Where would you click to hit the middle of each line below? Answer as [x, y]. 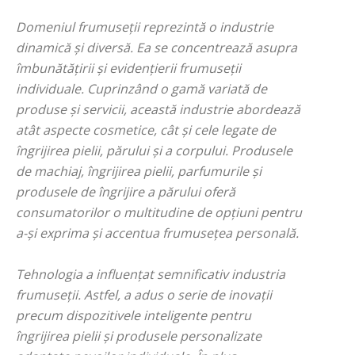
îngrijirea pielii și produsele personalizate [139, 336]
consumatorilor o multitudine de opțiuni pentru [159, 212]
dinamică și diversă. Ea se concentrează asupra [157, 48]
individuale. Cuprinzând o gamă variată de [141, 89]
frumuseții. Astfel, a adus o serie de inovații [144, 295]
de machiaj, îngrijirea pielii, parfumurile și [139, 171]
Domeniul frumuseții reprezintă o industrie [145, 27]
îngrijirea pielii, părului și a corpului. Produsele [154, 151]
